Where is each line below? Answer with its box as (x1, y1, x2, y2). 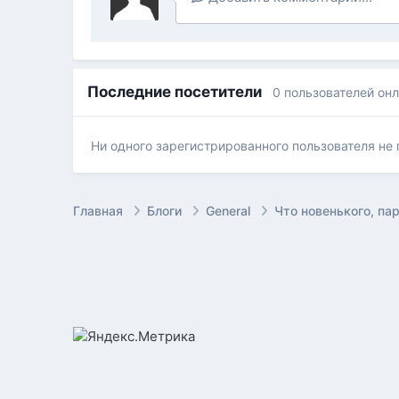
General (206, 203, 255, 219)
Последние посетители (87, 83, 273, 102)
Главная (73, 203, 127, 219)
